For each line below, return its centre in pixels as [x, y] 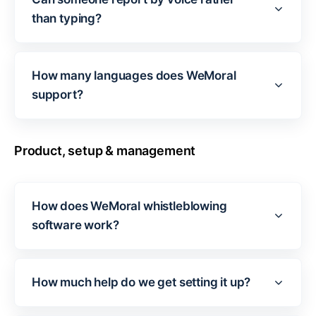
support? [57, 94]
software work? [75, 225]
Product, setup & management [105, 150]
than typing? [67, 18]
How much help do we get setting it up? [141, 282]
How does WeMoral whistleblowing [129, 206]
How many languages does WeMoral [134, 75]
